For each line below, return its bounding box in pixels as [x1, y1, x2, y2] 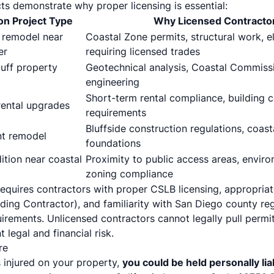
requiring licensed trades [86, 45, 200, 57]
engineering [86, 76, 139, 88]
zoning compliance [86, 168, 173, 180]
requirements [86, 106, 146, 119]
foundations [86, 137, 141, 149]
